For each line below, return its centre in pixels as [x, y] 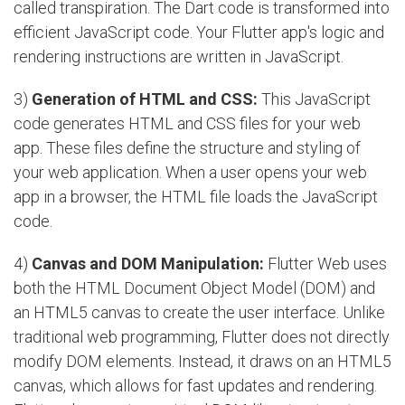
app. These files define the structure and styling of [187, 148]
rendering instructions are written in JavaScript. [179, 57]
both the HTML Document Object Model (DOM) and [194, 288]
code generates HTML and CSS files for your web [187, 124]
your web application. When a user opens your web [190, 173]
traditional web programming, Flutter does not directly [202, 337]
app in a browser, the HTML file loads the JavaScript [196, 197]
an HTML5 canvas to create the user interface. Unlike [199, 313]
